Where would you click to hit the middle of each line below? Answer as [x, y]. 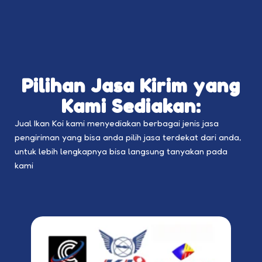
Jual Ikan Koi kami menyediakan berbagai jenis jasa [117, 123]
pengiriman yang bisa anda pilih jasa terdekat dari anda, [128, 137]
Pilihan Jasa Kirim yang [131, 85]
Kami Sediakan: [131, 106]
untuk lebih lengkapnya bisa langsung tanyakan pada [121, 151]
